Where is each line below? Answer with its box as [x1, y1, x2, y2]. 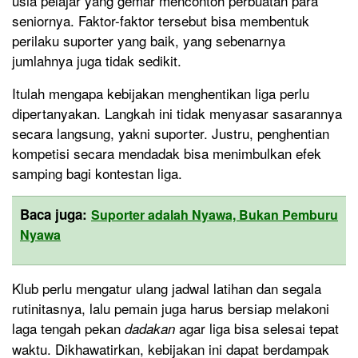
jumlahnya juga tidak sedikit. [12, 50, 181, 71]
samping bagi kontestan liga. [12, 163, 182, 184]
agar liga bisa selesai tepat [179, 318, 339, 339]
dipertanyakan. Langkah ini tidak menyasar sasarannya [12, 103, 342, 124]
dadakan [125, 319, 179, 339]
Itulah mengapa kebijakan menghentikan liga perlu [12, 83, 309, 104]
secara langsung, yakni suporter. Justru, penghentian [12, 123, 329, 144]
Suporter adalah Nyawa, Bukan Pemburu [91, 205, 338, 225]
